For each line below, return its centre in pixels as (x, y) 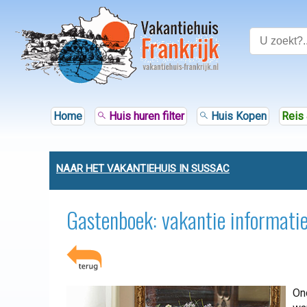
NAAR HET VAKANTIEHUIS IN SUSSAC (143, 169)
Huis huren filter (145, 116)
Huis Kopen (237, 116)
